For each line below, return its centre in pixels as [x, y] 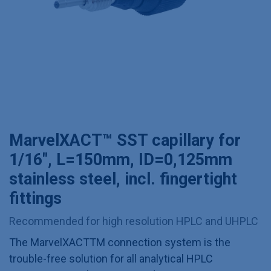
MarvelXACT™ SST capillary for [125, 140]
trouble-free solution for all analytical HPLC [111, 259]
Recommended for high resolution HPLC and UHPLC [134, 221]
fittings [35, 198]
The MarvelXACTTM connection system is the [120, 242]
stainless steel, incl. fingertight [123, 179]
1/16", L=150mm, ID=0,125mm [121, 160]
